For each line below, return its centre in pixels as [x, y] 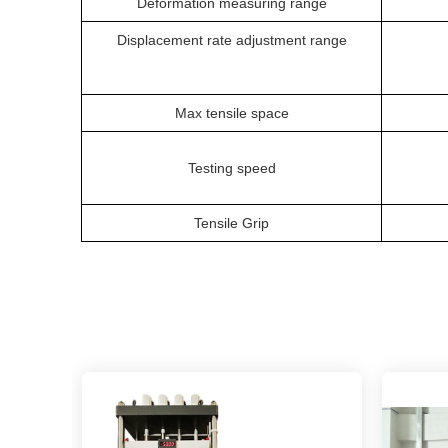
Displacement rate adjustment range [231, 40]
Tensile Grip [231, 223]
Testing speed [231, 168]
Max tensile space [231, 113]
